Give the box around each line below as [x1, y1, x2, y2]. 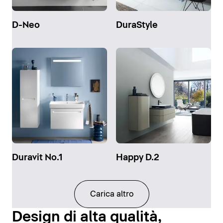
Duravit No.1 [12, 153, 62, 162]
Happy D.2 [115, 153, 159, 162]
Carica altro [90, 190, 133, 198]
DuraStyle [115, 21, 158, 30]
